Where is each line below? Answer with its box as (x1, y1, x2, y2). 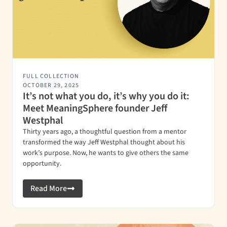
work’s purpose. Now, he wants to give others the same (23, 148, 188, 158)
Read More (30, 183, 67, 194)
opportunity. (23, 159, 61, 169)
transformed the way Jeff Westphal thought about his (23, 137, 185, 147)
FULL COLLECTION (23, 72, 79, 81)
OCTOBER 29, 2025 (23, 81, 80, 90)
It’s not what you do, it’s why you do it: (23, 89, 190, 103)
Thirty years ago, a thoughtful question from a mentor (23, 127, 186, 137)
